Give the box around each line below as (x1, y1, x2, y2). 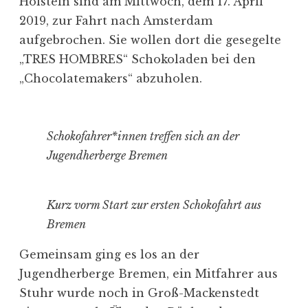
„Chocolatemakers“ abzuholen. (19, 71, 202, 85)
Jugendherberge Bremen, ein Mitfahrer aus (19, 266, 278, 280)
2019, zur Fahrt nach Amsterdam (19, 13, 212, 27)
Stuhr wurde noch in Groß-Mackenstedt (19, 285, 259, 300)
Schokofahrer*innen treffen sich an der (47, 129, 239, 143)
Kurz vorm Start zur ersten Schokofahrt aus (47, 197, 261, 212)
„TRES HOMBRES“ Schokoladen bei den (19, 52, 256, 66)
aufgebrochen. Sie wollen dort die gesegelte (19, 32, 281, 47)
